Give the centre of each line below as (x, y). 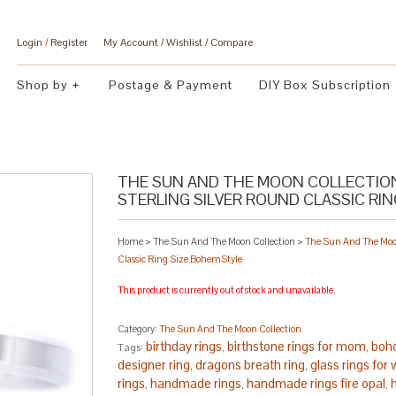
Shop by (42, 85)
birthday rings (184, 346)
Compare (232, 42)
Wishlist (184, 42)
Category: (138, 328)
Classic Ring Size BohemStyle (180, 259)
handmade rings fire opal (316, 383)
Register (69, 42)
